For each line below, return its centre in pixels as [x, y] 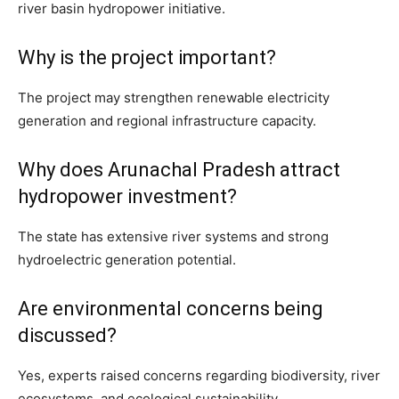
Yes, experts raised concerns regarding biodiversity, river [199, 376]
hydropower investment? [127, 197]
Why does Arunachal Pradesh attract [179, 170]
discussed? [67, 336]
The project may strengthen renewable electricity [174, 98]
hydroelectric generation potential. [127, 260]
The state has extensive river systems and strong [173, 237]
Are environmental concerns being [171, 309]
